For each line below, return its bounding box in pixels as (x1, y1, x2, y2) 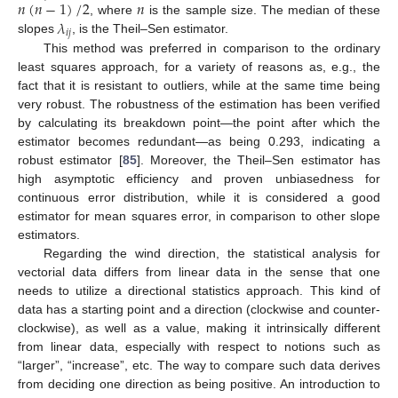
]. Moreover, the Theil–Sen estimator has (136, 152, 381, 167)
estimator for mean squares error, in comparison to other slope (18, 208, 380, 223)
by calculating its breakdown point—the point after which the (18, 115, 380, 130)
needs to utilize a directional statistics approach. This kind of (18, 283, 380, 298)
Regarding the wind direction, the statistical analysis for (43, 245, 380, 260)
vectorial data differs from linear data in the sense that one (18, 264, 380, 279)
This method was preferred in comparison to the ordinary (43, 40, 380, 55)
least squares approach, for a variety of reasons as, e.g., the (18, 59, 380, 74)
